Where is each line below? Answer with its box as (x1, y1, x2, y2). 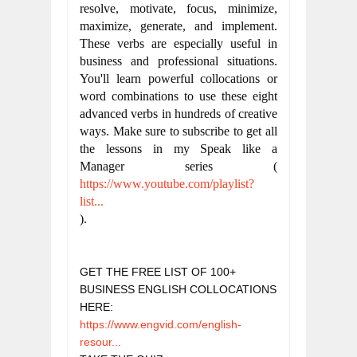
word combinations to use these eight (80, 89, 277, 103)
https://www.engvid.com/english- (80, 318, 241, 331)
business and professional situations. (80, 54, 277, 68)
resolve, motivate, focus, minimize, (80, 2, 277, 15)
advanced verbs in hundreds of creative (80, 107, 277, 120)
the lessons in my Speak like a (80, 142, 277, 155)
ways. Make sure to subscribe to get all (80, 124, 277, 138)
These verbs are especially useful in (80, 37, 277, 50)
